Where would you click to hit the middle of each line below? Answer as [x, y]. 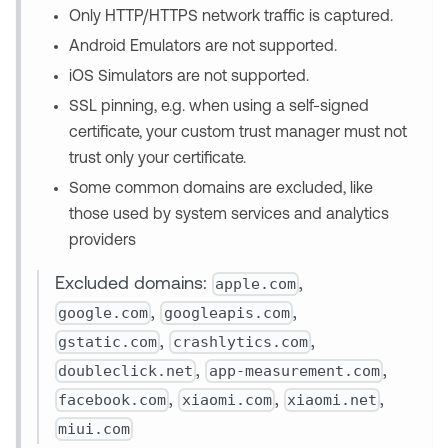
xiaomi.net [331, 399]
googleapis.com [226, 312]
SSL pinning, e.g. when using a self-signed [219, 106]
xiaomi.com [226, 399]
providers [102, 240]
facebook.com [112, 399]
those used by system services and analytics [229, 214]
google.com [103, 312]
